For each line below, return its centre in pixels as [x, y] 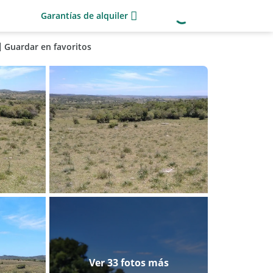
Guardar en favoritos [48, 47]
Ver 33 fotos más [129, 262]
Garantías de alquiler [84, 16]
